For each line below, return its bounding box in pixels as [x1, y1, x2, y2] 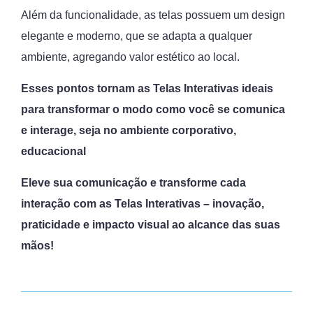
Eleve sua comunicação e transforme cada [21, 177, 246, 189]
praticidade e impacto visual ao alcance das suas [21, 219, 280, 231]
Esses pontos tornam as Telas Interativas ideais [21, 82, 273, 94]
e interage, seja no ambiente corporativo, [21, 124, 236, 136]
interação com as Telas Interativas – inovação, [21, 198, 264, 210]
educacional [21, 145, 86, 157]
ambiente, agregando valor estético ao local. [21, 51, 240, 63]
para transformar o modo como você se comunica [21, 103, 285, 115]
